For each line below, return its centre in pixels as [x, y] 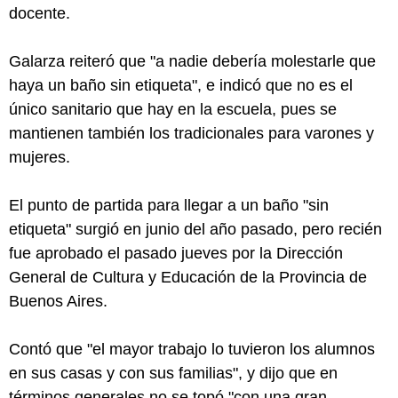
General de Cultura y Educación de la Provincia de [188, 278]
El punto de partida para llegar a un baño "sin [169, 206]
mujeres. [40, 158]
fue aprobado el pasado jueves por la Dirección [176, 254]
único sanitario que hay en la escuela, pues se [173, 110]
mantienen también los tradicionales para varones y [191, 134]
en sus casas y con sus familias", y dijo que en [173, 374]
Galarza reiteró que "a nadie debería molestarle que [192, 62]
